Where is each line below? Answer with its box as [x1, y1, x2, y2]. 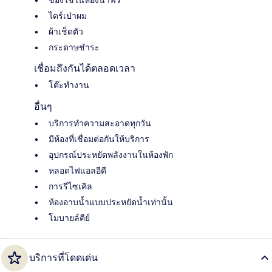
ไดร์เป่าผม [49, 10, 87, 22]
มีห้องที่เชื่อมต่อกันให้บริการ [49, 134, 149, 145]
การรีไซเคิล [49, 181, 92, 192]
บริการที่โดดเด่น [29, 252, 98, 264]
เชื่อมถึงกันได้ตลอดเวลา [34, 63, 135, 75]
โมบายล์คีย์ [49, 212, 90, 224]
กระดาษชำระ [49, 42, 100, 53]
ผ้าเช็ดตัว [49, 26, 83, 38]
